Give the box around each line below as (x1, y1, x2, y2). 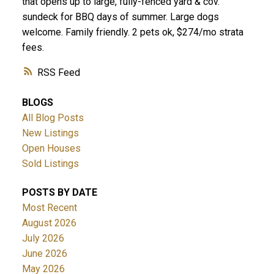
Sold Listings (21, 157, 79, 169)
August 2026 (21, 217, 76, 229)
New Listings (21, 127, 79, 139)
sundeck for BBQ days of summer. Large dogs (21, 11, 219, 23)
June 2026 (21, 248, 67, 260)
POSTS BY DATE (21, 187, 97, 199)
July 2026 (21, 232, 64, 245)
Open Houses (21, 142, 81, 154)
